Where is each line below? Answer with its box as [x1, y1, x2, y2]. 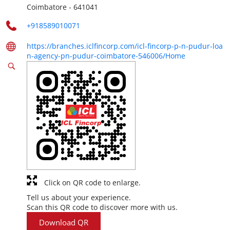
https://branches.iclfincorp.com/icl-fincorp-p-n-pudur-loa [27, 41, 223, 51]
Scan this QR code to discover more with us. [27, 202, 178, 212]
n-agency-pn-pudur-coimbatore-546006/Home [27, 51, 185, 61]
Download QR [39, 217, 88, 227]
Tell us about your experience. [27, 193, 131, 202]
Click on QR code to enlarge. [44, 178, 141, 187]
